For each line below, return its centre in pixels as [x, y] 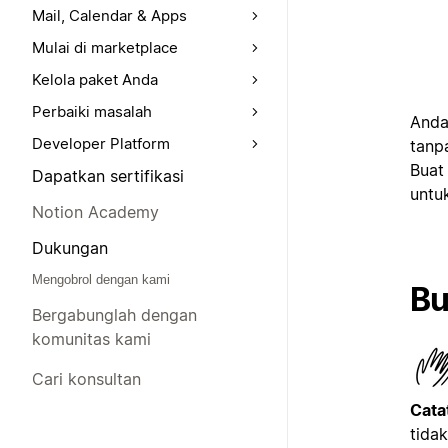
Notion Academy [95, 212]
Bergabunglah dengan [114, 315]
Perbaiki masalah [92, 111]
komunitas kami [91, 339]
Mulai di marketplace [105, 47]
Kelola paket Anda [95, 79]
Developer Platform [101, 143]
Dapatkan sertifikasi [108, 176]
